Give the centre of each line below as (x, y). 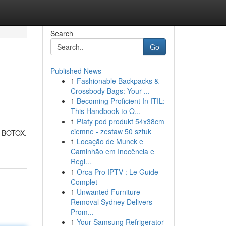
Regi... (81, 161)
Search (62, 33)
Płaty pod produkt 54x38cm (120, 121)
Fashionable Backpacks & (118, 81)
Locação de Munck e (110, 141)
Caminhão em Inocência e (112, 151)
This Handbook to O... (105, 111)
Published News (76, 71)
